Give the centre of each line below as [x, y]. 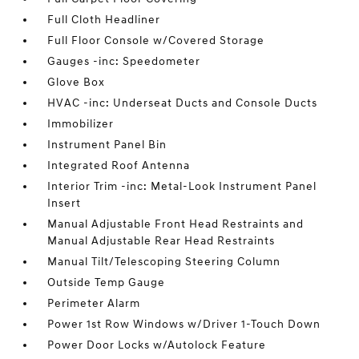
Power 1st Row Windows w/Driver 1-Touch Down [184, 324]
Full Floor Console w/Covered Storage [156, 40]
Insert [65, 203]
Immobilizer [81, 124]
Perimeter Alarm [94, 303]
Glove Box [77, 82]
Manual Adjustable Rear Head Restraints [161, 241]
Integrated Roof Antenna [119, 165]
